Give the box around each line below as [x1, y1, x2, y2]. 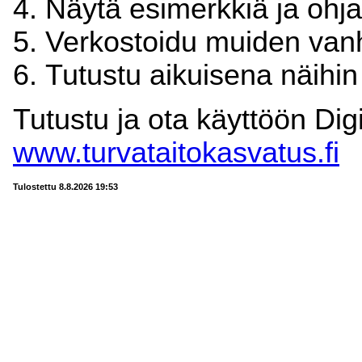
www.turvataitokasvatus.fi [13, 137, 339, 170]
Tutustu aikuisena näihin [45, 58, 358, 91]
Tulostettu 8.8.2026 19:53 [13, 181, 118, 192]
